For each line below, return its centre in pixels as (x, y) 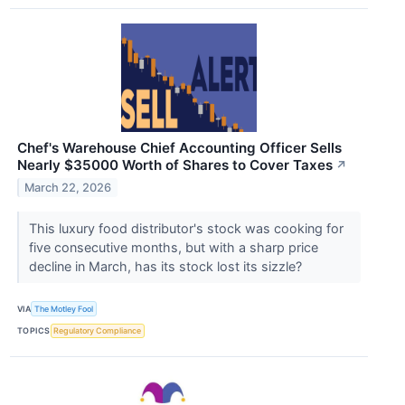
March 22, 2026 (68, 188)
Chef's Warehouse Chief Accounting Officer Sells (179, 148)
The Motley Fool (64, 309)
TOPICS (34, 331)
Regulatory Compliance (98, 331)
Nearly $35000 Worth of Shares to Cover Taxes (175, 165)
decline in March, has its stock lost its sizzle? (167, 267)
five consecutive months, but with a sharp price (173, 248)
